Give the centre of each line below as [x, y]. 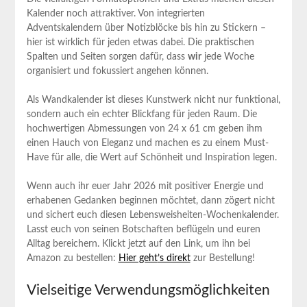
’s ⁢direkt [174, 258]
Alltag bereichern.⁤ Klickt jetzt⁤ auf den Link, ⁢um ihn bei [138, 244]
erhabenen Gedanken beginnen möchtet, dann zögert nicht [150, 200]
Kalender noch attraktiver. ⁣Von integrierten [115, 13]
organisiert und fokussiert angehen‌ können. [117, 71]
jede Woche [228, 57]
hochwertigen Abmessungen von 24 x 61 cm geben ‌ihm [144, 128]
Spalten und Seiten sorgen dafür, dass [107, 57]
